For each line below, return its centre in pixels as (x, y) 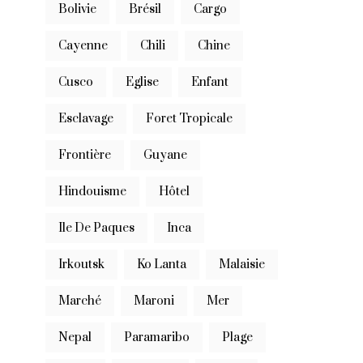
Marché (85, 301)
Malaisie (248, 264)
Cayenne (87, 45)
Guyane (170, 155)
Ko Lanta (165, 264)
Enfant (214, 82)
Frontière (89, 155)
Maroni (160, 301)
